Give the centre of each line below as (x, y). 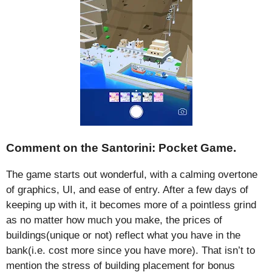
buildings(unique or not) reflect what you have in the (123, 235)
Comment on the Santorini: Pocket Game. (121, 148)
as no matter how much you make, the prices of (114, 220)
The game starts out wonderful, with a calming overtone (132, 174)
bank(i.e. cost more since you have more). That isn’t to (131, 250)
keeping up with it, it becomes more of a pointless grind (131, 205)
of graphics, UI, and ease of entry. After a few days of (127, 189)
